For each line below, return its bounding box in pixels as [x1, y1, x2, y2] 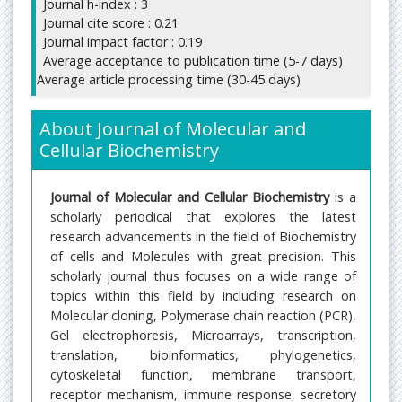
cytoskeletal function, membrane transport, [50, 366, 356, 384]
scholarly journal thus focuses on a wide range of [50, 267, 356, 285]
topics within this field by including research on [50, 287, 356, 305]
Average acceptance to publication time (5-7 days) [43, 52, 343, 70]
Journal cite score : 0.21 [43, 14, 179, 32]
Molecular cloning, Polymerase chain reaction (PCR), [50, 307, 356, 325]
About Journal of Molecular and [39, 117, 306, 142]
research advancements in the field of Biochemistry [50, 228, 356, 246]
